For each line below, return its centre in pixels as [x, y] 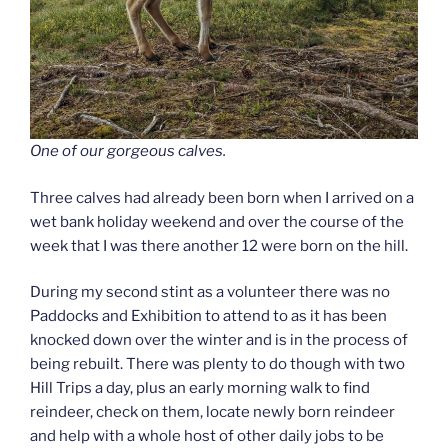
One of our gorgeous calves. [128, 151]
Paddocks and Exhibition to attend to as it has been [208, 316]
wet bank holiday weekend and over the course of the [217, 221]
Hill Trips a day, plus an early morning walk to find [200, 388]
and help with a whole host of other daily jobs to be [207, 436]
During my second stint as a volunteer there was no [210, 292]
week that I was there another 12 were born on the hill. [219, 245]
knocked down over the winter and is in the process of [219, 340]
